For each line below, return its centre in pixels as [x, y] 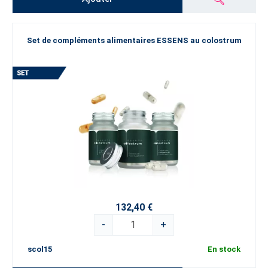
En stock [224, 249]
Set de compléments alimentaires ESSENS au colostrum [134, 41]
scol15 [40, 249]
